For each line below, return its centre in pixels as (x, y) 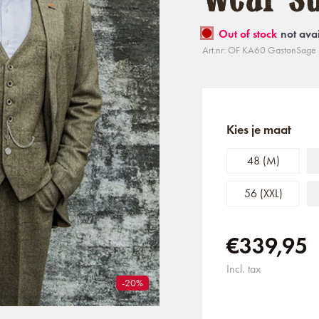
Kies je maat (259, 130)
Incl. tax (244, 269)
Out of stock (248, 34)
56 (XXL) (263, 193)
